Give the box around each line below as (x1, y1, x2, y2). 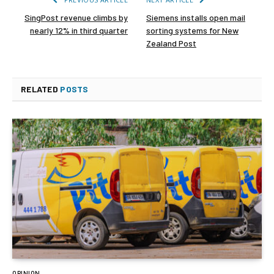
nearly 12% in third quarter (30, 24, 128, 35)
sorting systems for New (146, 24, 239, 35)
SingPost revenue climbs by (24, 12, 128, 23)
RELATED (21, 83, 61, 94)
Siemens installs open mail (146, 12, 245, 23)
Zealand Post (146, 37, 196, 48)
